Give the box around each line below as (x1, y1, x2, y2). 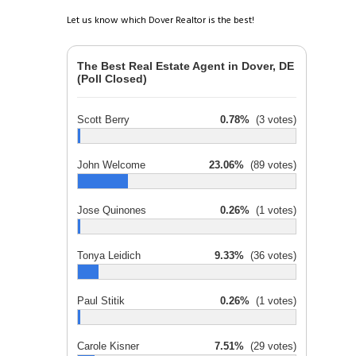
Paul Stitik (77, 294, 125, 307)
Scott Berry (77, 113, 130, 126)
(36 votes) (244, 249, 296, 261)
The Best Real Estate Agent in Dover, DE (77, 59, 294, 72)
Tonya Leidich (77, 249, 141, 261)
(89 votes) (244, 158, 296, 171)
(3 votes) (250, 113, 296, 126)
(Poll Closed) (77, 72, 147, 85)
